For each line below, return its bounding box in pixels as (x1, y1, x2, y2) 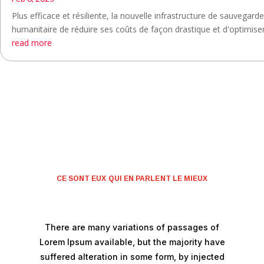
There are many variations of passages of (45, 222, 219, 232)
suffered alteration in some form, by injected (39, 251, 225, 262)
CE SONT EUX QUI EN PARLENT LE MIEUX (56, 174, 208, 183)
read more (12, 37, 52, 48)
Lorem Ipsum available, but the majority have (39, 236, 225, 247)
